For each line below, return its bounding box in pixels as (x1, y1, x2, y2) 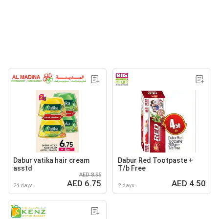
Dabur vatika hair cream (13, 156, 89, 164)
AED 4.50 (172, 178, 206, 188)
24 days (13, 182, 33, 189)
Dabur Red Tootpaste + (118, 156, 193, 164)
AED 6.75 (67, 178, 101, 188)
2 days (118, 182, 134, 189)
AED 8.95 (79, 171, 101, 178)
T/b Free (118, 164, 146, 172)
